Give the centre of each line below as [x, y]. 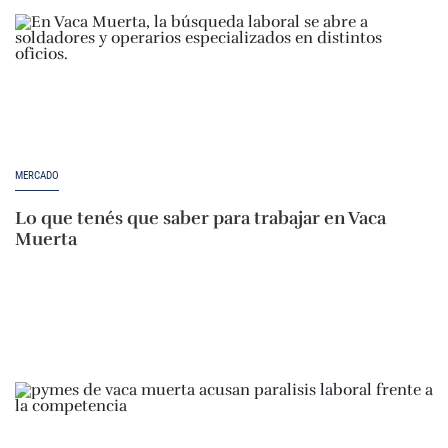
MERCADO [37, 176]
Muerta [46, 239]
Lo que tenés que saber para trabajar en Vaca [200, 218]
